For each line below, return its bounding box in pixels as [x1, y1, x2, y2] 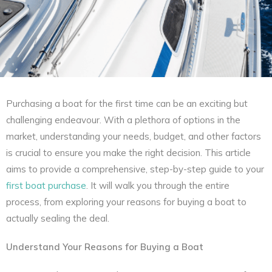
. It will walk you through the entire [86, 179, 229, 191]
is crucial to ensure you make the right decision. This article [6, 146, 251, 158]
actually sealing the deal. [6, 212, 109, 224]
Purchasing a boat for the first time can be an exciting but [6, 97, 248, 109]
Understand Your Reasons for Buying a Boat [6, 240, 203, 253]
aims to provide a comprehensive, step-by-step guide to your [6, 163, 264, 175]
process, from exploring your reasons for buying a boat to [6, 195, 246, 208]
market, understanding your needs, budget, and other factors [6, 130, 261, 142]
